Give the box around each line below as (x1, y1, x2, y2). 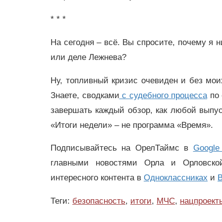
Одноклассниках (144, 173, 208, 183)
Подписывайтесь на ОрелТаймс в (51, 143, 193, 153)
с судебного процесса (122, 90, 207, 100)
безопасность (72, 196, 125, 206)
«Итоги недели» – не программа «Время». (51, 120, 213, 130)
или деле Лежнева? (51, 52, 126, 62)
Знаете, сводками (51, 90, 119, 100)
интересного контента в (51, 173, 144, 183)
